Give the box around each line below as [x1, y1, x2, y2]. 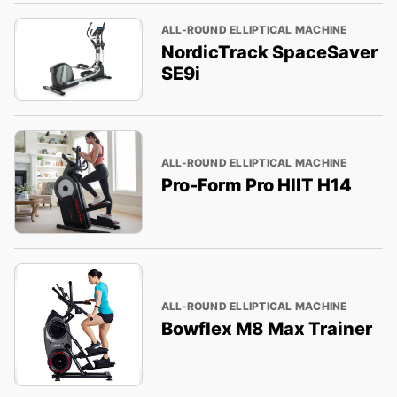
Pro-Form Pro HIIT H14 [160, 175, 352, 197]
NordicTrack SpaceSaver [160, 41, 378, 63]
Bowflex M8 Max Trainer [160, 317, 372, 339]
